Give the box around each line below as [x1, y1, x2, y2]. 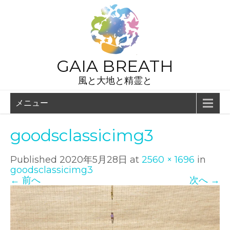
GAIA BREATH [56, 56, 174, 76]
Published [10, 154, 60, 165]
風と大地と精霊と [78, 75, 152, 86]
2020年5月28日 [60, 154, 127, 165]
